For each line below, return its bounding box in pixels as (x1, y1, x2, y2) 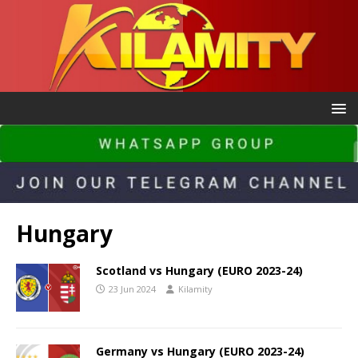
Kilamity (178, 283, 213, 296)
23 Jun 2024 (109, 283, 156, 296)
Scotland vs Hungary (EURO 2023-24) (96, 263, 303, 279)
